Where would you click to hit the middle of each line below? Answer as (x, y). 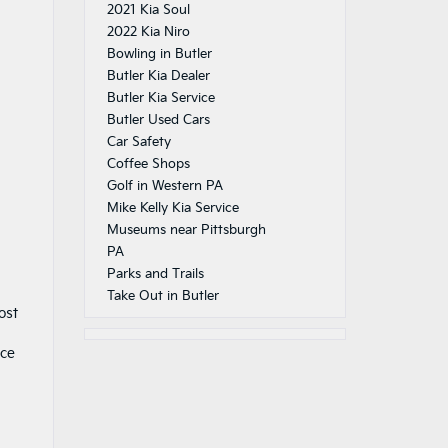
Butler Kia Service (160, 98)
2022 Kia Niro (148, 32)
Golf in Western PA (164, 186)
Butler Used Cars (158, 120)
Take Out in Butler (162, 296)
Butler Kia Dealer (158, 76)
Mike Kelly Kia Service (172, 208)
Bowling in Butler (159, 54)
